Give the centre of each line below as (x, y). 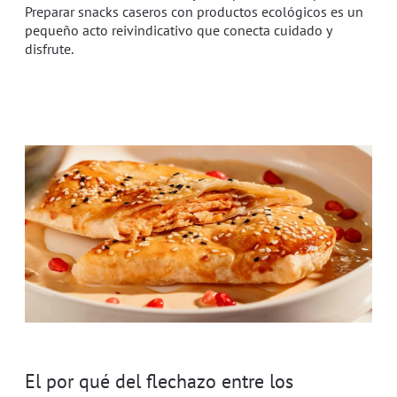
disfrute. (49, 48)
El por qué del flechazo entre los (159, 380)
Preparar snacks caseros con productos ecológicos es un (194, 11)
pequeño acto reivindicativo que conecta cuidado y (178, 30)
